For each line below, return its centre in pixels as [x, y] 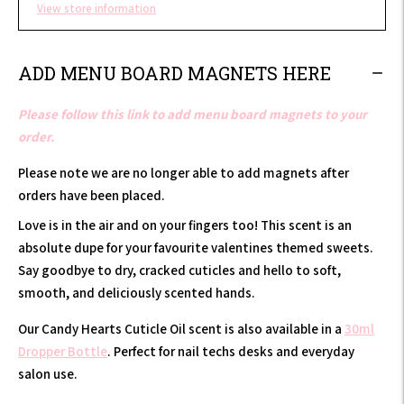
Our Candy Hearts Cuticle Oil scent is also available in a [181, 329]
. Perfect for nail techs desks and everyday [231, 351]
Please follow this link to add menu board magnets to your [193, 114]
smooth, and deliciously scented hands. [138, 293]
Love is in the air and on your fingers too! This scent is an [185, 225]
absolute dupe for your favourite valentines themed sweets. [197, 248]
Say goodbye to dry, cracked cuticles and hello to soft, [179, 270]
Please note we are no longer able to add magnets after [184, 173]
